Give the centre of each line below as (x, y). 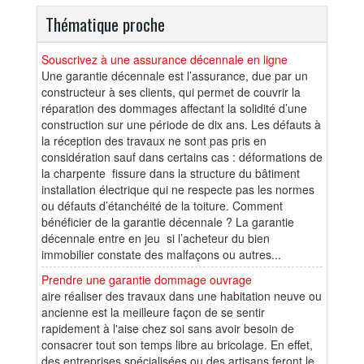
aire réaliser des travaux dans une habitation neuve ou (182, 295)
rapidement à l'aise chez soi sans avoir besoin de (168, 328)
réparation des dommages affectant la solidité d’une (174, 108)
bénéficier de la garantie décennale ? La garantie (168, 221)
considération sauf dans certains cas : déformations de (182, 156)
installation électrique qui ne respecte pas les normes (178, 189)
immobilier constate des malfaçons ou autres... (161, 254)
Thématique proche (105, 24)
